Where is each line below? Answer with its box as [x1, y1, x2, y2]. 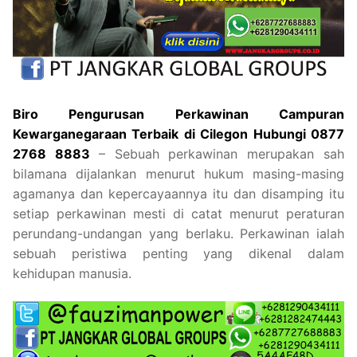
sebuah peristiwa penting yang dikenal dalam [13, 245, 344, 261]
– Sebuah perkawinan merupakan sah [98, 145, 345, 162]
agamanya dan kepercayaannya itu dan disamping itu [13, 185, 344, 202]
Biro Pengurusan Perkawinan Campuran [13, 105, 344, 122]
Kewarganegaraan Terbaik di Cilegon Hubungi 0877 [13, 125, 344, 142]
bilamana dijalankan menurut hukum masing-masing [13, 165, 344, 182]
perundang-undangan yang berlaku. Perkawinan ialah [13, 225, 344, 241]
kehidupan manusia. [13, 265, 131, 281]
